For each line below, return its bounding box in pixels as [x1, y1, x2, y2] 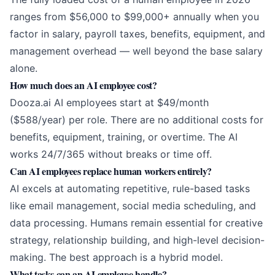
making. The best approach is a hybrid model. [10, 251, 223, 264]
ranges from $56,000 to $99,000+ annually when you [10, 10, 259, 23]
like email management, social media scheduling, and [10, 199, 256, 212]
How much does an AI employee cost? [10, 78, 157, 93]
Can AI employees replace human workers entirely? [10, 164, 212, 179]
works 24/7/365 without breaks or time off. [10, 148, 212, 161]
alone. [10, 62, 37, 75]
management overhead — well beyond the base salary [10, 45, 263, 58]
